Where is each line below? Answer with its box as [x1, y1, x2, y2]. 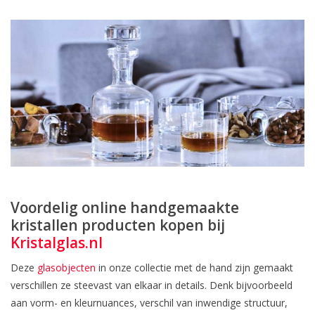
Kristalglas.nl [11, 233, 103, 253]
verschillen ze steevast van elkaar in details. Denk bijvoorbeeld [11, 278, 292, 292]
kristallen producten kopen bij [11, 215, 225, 236]
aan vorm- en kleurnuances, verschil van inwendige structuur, [11, 296, 288, 310]
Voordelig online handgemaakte [11, 198, 239, 218]
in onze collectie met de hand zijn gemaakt [96, 261, 293, 275]
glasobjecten [37, 261, 96, 275]
